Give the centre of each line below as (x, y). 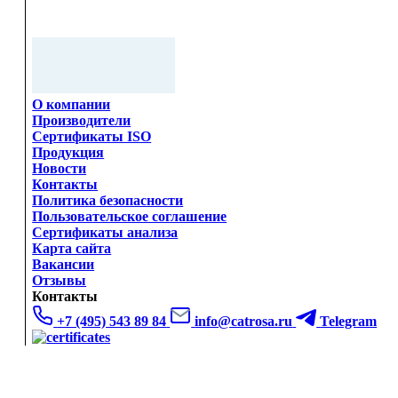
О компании (72, 104)
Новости (60, 168)
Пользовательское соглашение (130, 216)
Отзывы (60, 280)
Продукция (68, 152)
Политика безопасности (108, 200)
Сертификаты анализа (105, 232)
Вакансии (64, 264)
